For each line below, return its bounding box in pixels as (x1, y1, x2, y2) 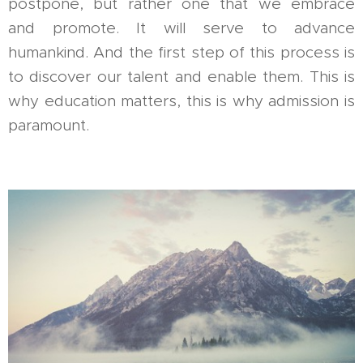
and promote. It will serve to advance (8, 19, 355, 37)
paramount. (8, 116, 89, 135)
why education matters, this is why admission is (8, 92, 355, 110)
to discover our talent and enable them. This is (8, 67, 355, 86)
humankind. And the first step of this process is (8, 43, 355, 62)
